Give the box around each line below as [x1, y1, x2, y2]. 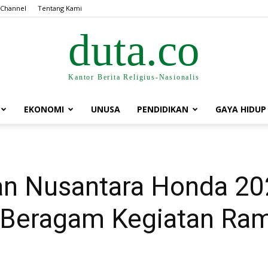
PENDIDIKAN [137, 103, 188, 115]
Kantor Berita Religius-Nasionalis [68, 72, 200, 81]
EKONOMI [24, 103, 64, 115]
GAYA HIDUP [215, 103, 266, 115]
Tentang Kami [38, 4, 82, 13]
